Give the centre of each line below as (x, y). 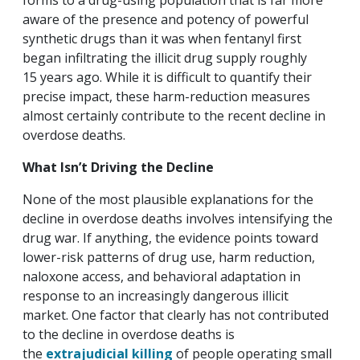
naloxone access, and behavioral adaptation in (162, 277)
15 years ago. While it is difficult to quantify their (167, 78)
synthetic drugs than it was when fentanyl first (162, 39)
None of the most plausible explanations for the (168, 200)
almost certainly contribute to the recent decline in (174, 116)
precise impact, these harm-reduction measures (166, 97)
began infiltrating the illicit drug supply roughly (165, 58)
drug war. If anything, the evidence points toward (170, 238)
